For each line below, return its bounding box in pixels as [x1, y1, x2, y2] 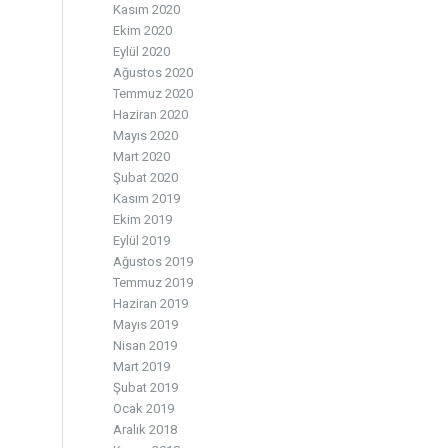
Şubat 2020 [113, 170, 179, 185]
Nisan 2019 [113, 338, 178, 353]
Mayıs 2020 [113, 128, 179, 143]
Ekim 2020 [113, 23, 173, 38]
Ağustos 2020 [113, 65, 194, 80]
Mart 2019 [113, 359, 171, 374]
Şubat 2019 [113, 380, 179, 395]
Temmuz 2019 [113, 275, 194, 290]
